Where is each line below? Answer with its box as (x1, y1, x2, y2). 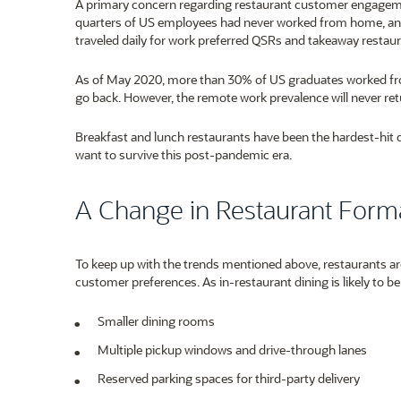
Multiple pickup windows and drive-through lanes (98, 341, 367, 358)
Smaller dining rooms (98, 312, 215, 329)
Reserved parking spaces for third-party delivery (98, 370, 360, 387)
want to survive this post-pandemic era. (75, 146, 292, 163)
